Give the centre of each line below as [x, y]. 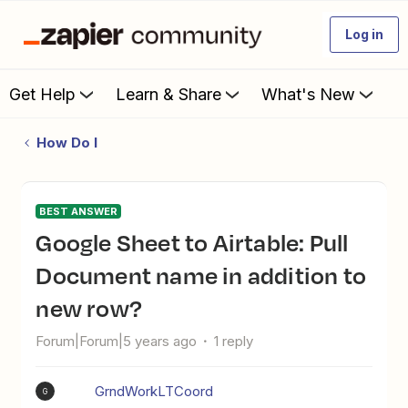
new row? [89, 308]
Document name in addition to [201, 275]
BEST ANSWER [79, 211]
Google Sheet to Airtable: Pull [44, 242]
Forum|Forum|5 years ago [117, 341]
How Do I [66, 143]
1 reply [234, 341]
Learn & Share [168, 94]
